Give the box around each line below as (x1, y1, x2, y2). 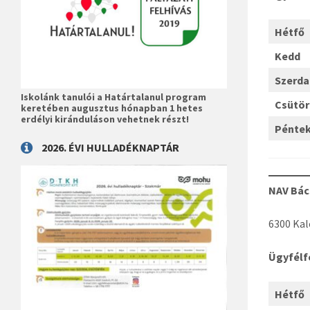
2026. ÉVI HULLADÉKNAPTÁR (42, 140, 179, 154)
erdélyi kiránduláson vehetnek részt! (21, 112, 190, 125)
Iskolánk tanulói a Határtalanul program (21, 90, 207, 103)
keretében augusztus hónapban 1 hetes (21, 101, 203, 114)
